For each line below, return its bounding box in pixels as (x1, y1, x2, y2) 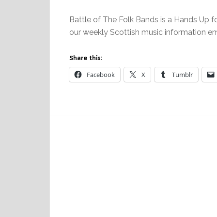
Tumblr (172, 70, 193, 79)
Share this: (69, 55, 102, 62)
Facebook (87, 70, 115, 79)
